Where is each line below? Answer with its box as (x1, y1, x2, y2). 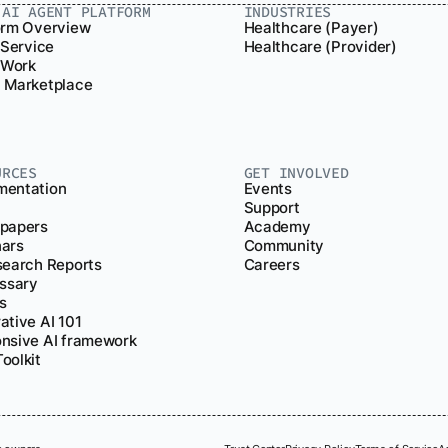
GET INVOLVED (243, 162, 349, 182)
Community (243, 236, 325, 255)
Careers (243, 255, 300, 274)
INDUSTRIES (243, 2, 332, 22)
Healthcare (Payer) (243, 19, 379, 38)
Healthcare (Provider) (243, 38, 397, 57)
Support (243, 198, 300, 217)
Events (243, 179, 292, 198)
